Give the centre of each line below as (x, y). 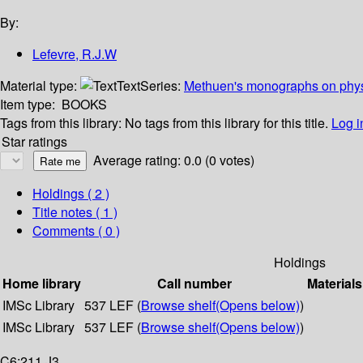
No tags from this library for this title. (226, 123)
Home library (42, 284)
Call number (194, 284)
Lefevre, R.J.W (75, 54)
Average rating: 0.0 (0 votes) (174, 160)
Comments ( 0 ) (76, 231)
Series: (162, 86)
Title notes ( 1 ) (75, 212)
